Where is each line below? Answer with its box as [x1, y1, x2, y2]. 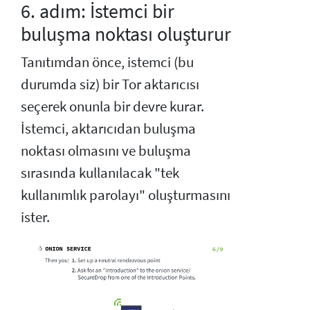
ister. [21, 208, 50, 226]
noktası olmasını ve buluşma [21, 141, 191, 160]
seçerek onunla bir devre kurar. [21, 97, 204, 116]
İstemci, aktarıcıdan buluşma [21, 119, 196, 138]
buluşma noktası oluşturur [21, 21, 231, 46]
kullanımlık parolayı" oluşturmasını [21, 185, 230, 204]
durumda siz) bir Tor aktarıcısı [21, 75, 199, 93]
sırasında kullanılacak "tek [21, 163, 179, 182]
